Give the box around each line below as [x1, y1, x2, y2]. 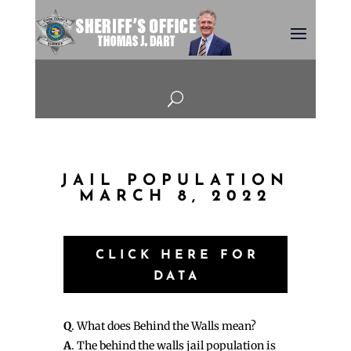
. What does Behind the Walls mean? [71, 319, 256, 334]
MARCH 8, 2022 [78, 189, 272, 205]
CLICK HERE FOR [95, 249, 259, 262]
